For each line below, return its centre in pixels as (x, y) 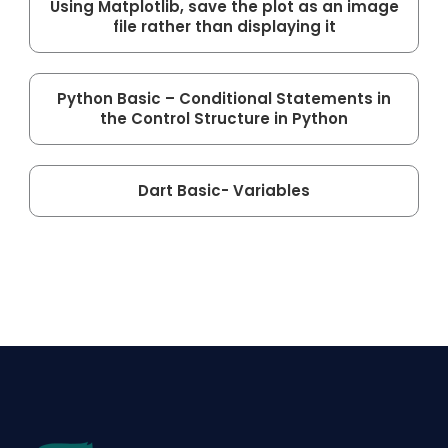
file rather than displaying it (224, 26)
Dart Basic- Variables (224, 190)
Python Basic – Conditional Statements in (224, 98)
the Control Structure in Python (224, 118)
